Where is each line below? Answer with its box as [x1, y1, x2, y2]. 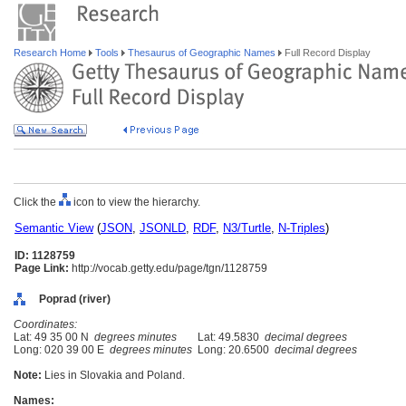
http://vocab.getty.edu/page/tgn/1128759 [69, 262, 267, 275]
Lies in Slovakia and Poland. [44, 369, 185, 382]
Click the [14, 196, 59, 208]
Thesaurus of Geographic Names [125, 47, 278, 58]
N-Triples [278, 221, 325, 235]
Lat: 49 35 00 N [14, 331, 94, 343]
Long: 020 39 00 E [14, 343, 110, 356]
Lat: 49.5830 [192, 331, 265, 343]
